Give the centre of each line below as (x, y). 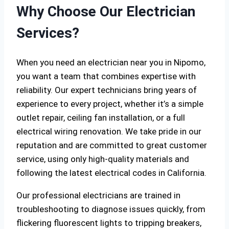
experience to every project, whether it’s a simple (110, 104)
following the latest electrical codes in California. (111, 173)
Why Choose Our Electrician (106, 11)
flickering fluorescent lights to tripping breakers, (109, 223)
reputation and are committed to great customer (112, 145)
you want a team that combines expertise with (106, 76)
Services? (48, 33)
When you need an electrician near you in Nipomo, (111, 62)
